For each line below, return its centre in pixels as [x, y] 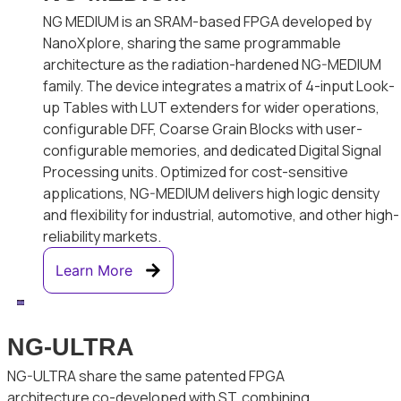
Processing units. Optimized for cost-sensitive [196, 172]
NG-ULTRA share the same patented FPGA [146, 376]
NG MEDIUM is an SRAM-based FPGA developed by [208, 22]
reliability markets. [102, 237]
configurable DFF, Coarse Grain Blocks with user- [203, 129]
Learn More [94, 271]
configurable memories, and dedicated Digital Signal [213, 151]
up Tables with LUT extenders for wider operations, [212, 108]
